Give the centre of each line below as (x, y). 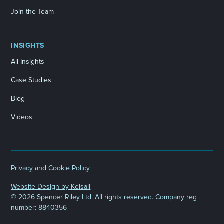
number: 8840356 (39, 208)
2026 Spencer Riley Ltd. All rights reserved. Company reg (108, 197)
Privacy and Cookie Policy (51, 168)
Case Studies (31, 80)
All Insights (28, 62)
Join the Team (33, 12)
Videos (22, 117)
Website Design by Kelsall (51, 187)
